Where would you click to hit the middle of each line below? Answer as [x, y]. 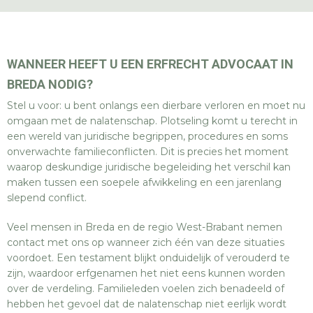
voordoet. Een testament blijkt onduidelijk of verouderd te [148, 258]
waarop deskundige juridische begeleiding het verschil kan [149, 167]
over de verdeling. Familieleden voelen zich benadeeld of [146, 289]
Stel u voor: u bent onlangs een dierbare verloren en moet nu [156, 105]
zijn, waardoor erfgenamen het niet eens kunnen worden [146, 273]
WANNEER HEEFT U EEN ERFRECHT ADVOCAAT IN [150, 64]
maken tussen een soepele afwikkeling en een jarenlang [144, 182]
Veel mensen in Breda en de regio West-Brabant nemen [145, 227]
